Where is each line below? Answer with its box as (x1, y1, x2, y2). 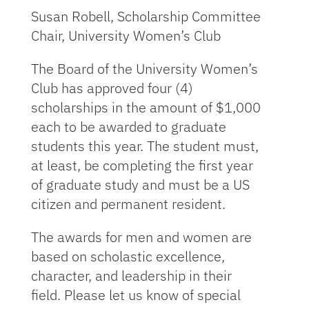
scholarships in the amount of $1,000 (30, 98, 261, 117)
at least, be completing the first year (30, 156, 253, 175)
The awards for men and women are (30, 228, 252, 246)
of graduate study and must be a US (30, 175, 250, 194)
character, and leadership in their (30, 266, 232, 285)
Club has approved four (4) (30, 79, 193, 97)
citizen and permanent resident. (30, 195, 226, 213)
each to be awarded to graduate (30, 117, 226, 136)
